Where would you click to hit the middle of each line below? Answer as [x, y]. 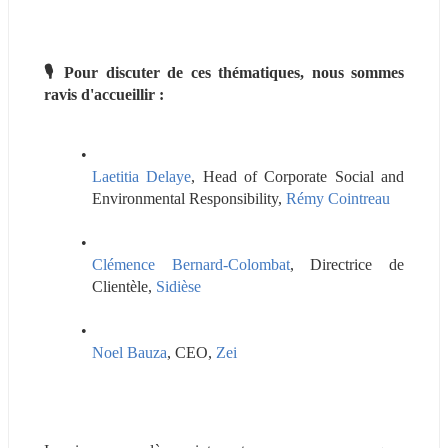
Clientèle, [124, 286]
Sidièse [178, 286]
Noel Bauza [129, 352]
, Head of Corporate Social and [298, 176]
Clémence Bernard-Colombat [191, 264]
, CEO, [191, 352]
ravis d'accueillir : [104, 94]
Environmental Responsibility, [189, 198]
